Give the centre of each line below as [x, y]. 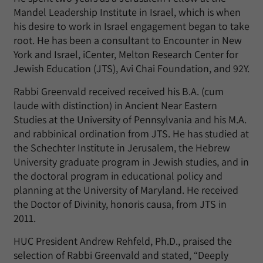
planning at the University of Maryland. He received [126, 190]
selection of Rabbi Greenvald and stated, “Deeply [121, 255]
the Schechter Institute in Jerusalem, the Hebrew [122, 148]
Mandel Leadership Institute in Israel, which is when [127, 12]
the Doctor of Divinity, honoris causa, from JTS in [120, 204]
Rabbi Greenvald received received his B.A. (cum [119, 91]
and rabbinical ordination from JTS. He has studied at [131, 134]
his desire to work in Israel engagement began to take [131, 26]
